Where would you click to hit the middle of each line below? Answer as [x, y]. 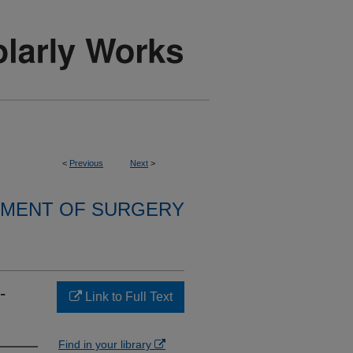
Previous [86, 163]
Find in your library [106, 344]
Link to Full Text [127, 297]
